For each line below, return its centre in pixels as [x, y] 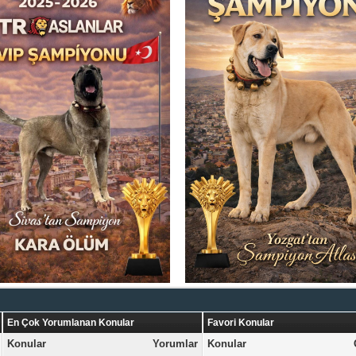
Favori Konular [241, 323]
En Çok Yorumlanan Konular [71, 323]
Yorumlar [176, 344]
